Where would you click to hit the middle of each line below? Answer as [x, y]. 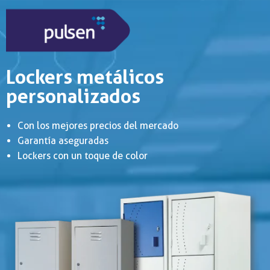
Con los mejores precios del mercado [98, 126]
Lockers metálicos [85, 77]
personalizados [73, 96]
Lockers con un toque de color [83, 156]
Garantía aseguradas [63, 141]
